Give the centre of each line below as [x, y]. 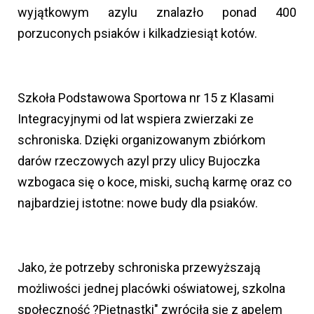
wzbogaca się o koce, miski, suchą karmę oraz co [155, 182]
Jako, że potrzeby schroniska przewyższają [139, 268]
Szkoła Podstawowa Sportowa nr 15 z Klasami [146, 98]
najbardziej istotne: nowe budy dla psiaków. [138, 203]
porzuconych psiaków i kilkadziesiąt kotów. [137, 34]
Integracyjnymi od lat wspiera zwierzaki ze [136, 119]
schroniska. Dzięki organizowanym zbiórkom [142, 140]
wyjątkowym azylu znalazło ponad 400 [157, 13]
